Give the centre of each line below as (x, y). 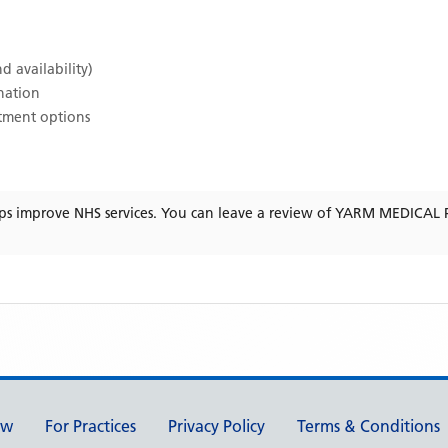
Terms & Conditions (368, 426)
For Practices (90, 426)
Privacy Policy (216, 426)
